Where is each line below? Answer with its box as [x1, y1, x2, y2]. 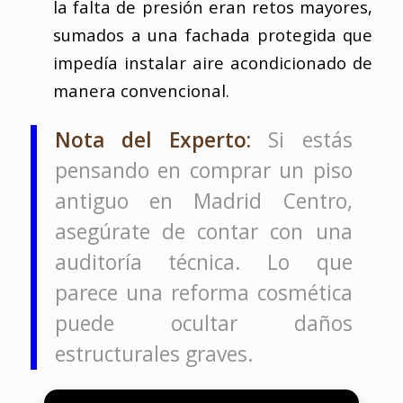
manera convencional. [52, 78, 229, 102]
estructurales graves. [54, 339, 254, 368]
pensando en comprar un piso [54, 156, 353, 184]
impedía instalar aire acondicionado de [52, 50, 373, 74]
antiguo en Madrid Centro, [54, 186, 353, 215]
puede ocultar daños [54, 309, 353, 337]
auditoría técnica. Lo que [54, 247, 353, 276]
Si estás [251, 125, 353, 154]
